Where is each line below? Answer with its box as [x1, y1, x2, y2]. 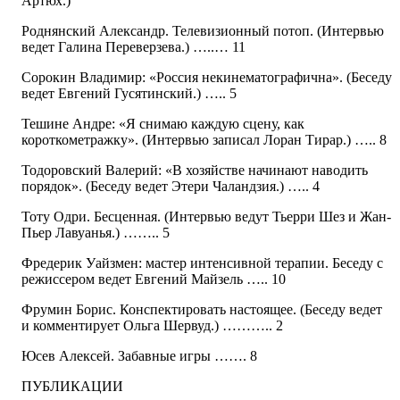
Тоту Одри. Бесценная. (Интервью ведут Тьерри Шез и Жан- [21, 209, 391, 225]
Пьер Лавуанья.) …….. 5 [21, 225, 170, 241]
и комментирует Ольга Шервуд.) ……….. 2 [21, 318, 283, 334]
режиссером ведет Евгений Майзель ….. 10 [21, 271, 286, 287]
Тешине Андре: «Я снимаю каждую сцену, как [21, 116, 304, 132]
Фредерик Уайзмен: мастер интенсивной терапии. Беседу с [21, 255, 383, 271]
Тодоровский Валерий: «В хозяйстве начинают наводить [21, 162, 368, 179]
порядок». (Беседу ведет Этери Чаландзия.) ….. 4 [21, 179, 320, 195]
